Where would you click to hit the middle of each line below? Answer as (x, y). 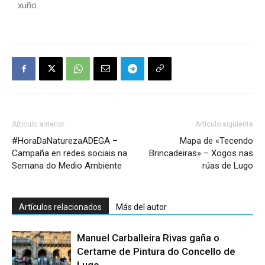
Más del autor (141, 207)
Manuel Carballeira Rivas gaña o (148, 237)
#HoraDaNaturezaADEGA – (65, 140)
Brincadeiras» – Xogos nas (201, 153)
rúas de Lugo (228, 165)
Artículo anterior (38, 124)
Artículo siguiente (224, 124)
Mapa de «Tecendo (216, 140)
